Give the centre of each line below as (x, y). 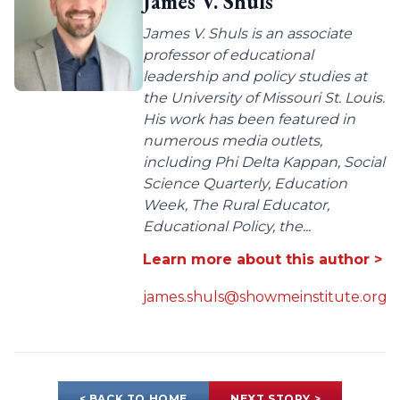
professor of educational (228, 55)
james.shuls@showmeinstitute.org (265, 297)
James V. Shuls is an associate (247, 34)
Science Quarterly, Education (245, 184)
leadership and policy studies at (255, 77)
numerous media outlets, (233, 141)
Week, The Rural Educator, (236, 205)
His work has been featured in (249, 120)
